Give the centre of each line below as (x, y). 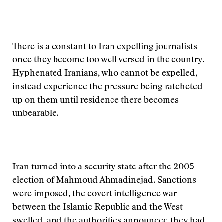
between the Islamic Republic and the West (98, 208)
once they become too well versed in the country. (108, 60)
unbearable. (35, 114)
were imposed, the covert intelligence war (95, 194)
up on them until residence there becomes (96, 101)
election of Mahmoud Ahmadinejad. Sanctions (104, 181)
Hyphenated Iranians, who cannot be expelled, (105, 74)
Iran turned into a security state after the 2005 (103, 167)
